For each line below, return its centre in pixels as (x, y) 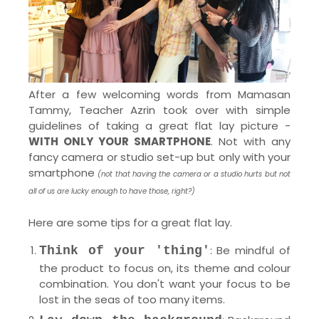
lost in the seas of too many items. (132, 299)
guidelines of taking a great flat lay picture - (159, 125)
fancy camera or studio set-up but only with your (159, 157)
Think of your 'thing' (125, 250)
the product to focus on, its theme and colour (165, 268)
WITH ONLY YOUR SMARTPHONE (120, 141)
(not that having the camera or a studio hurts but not (194, 174)
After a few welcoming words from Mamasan (159, 94)
